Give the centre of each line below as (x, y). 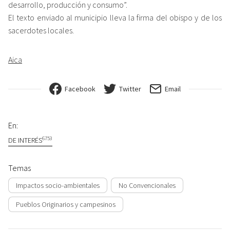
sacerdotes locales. (41, 31)
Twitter (130, 89)
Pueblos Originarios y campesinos (66, 204)
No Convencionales (147, 185)
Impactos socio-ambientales (58, 185)
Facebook (80, 89)
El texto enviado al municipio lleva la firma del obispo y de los (115, 18)
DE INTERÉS (25, 140)
